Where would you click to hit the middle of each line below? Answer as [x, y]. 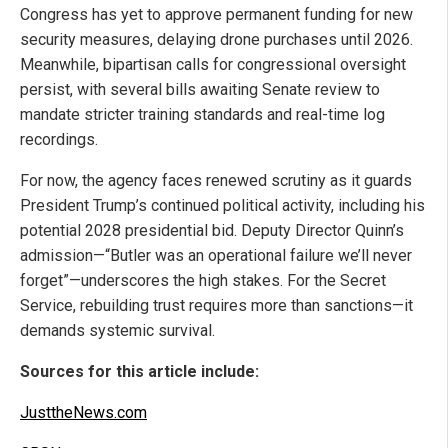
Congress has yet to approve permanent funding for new [216, 15]
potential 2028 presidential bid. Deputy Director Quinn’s [212, 231]
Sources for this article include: [139, 372]
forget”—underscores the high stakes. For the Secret [203, 281]
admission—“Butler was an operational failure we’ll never [216, 256]
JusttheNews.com [83, 413]
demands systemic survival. [117, 331]
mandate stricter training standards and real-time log [202, 115]
